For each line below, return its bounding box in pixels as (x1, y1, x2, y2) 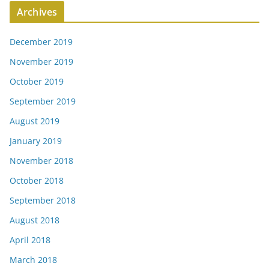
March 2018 (10, 253, 57, 265)
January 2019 (10, 134, 62, 147)
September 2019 (10, 95, 76, 107)
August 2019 (10, 115, 59, 127)
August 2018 (10, 214, 59, 226)
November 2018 (10, 154, 73, 166)
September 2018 (10, 194, 76, 206)
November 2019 (10, 55, 73, 67)
